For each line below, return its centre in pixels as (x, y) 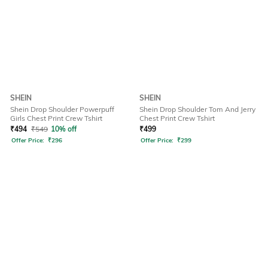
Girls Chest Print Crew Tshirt (56, 118)
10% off (64, 129)
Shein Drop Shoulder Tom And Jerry (197, 109)
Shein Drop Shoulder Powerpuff (62, 109)
